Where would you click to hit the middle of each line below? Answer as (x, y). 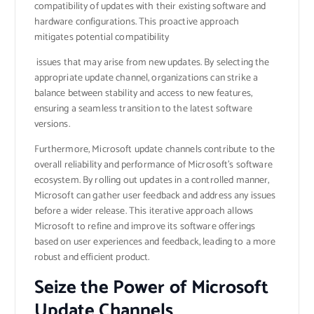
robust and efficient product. (92, 258)
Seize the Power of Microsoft (151, 287)
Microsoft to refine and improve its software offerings (145, 227)
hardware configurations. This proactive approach (137, 22)
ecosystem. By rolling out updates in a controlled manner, (152, 181)
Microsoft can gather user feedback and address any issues (155, 196)
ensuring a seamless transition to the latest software (143, 109)
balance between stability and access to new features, (143, 94)
